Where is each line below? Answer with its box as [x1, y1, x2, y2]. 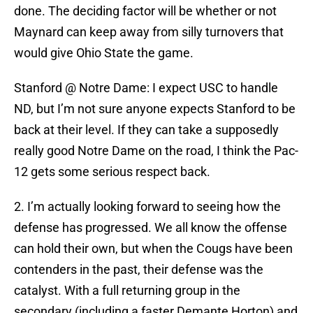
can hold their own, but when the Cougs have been [14, 241, 293, 256]
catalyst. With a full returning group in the [14, 283, 240, 298]
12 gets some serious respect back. [14, 164, 210, 180]
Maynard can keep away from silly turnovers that [14, 24, 284, 40]
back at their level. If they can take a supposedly [14, 122, 279, 138]
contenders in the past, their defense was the [14, 262, 263, 277]
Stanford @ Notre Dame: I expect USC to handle [14, 80, 278, 96]
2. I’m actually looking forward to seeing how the [14, 199, 281, 214]
